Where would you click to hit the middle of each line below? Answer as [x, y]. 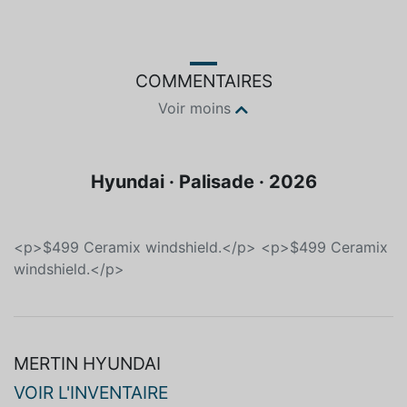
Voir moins [194, 109]
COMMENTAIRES [203, 81]
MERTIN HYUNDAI [87, 364]
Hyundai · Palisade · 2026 [203, 182]
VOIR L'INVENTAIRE [91, 393]
